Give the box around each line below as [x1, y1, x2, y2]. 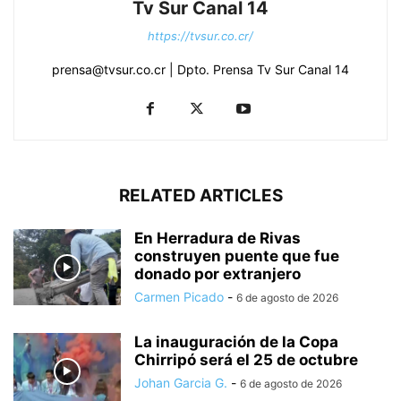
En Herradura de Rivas [134, 229, 301, 248]
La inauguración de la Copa [134, 333, 338, 352]
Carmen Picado [134, 289, 224, 305]
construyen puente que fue [134, 247, 339, 266]
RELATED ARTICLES [118, 185, 283, 207]
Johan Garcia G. [134, 375, 227, 391]
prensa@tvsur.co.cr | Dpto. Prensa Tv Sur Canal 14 [52, 62, 349, 78]
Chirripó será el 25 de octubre [134, 351, 358, 370]
